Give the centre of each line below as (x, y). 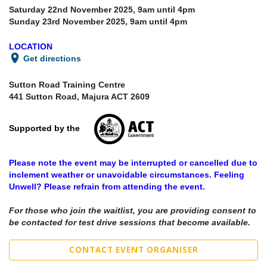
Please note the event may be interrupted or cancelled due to (133, 162)
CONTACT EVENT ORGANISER (133, 249)
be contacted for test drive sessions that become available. (130, 222)
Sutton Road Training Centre (67, 84)
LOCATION (31, 46)
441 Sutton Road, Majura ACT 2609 (79, 96)
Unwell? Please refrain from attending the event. (107, 186)
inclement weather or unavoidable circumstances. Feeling (127, 174)
